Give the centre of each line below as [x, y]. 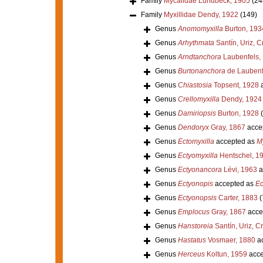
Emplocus [193, 212]
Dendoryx [193, 127]
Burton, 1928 [237, 113]
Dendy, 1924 [240, 99]
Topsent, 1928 [235, 85]
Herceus [191, 254]
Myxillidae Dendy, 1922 [201, 14]
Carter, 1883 [237, 198]
